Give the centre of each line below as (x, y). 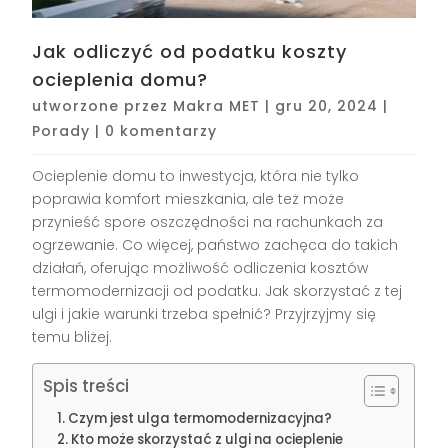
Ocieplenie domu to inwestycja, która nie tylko (196, 176)
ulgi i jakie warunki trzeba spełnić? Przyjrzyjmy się (204, 314)
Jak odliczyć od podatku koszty (190, 52)
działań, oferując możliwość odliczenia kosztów (200, 268)
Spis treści (86, 386)
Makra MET (217, 106)
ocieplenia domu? (120, 80)
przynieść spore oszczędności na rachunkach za (208, 222)
